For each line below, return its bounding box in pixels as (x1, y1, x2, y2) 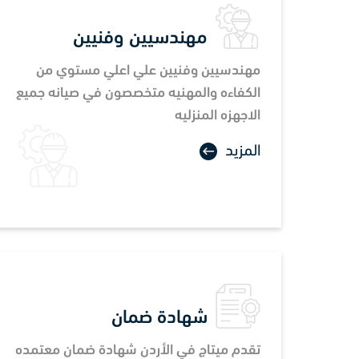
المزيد (225, 143, 260, 159)
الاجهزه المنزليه (175, 107, 260, 123)
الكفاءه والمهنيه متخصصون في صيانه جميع (16, 85, 260, 101)
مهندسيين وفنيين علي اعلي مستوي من (36, 63, 260, 79)
